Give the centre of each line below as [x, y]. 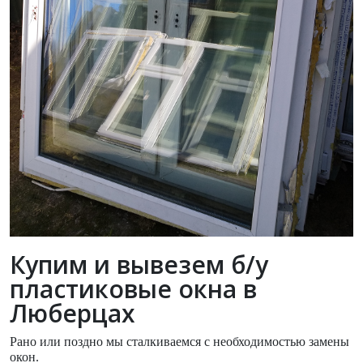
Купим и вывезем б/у [139, 264]
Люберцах [73, 313]
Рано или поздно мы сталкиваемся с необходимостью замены [179, 341]
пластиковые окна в [133, 288]
